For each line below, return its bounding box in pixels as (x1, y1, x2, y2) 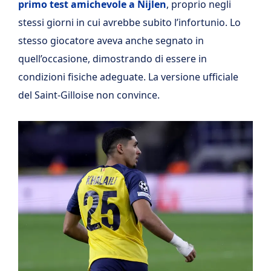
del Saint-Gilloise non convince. (18, 88, 160, 102)
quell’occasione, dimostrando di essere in (18, 51, 207, 65)
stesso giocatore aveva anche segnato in (18, 33, 204, 47)
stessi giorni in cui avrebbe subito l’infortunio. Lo (18, 15, 241, 29)
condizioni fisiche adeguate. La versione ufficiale (18, 70, 238, 83)
